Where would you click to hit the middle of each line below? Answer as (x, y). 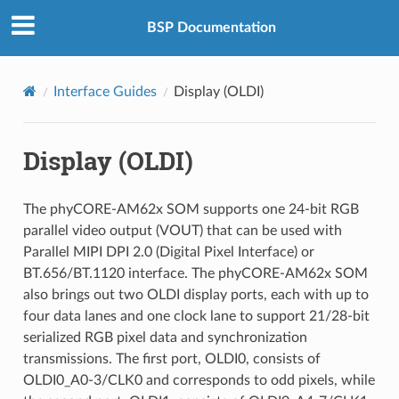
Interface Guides (105, 91)
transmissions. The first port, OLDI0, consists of (171, 358)
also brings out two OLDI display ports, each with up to (195, 294)
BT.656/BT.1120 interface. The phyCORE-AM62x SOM (195, 273)
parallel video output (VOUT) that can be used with (182, 230)
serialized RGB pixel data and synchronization (165, 337)
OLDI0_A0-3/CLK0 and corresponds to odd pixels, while (199, 380)
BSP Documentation (211, 28)
